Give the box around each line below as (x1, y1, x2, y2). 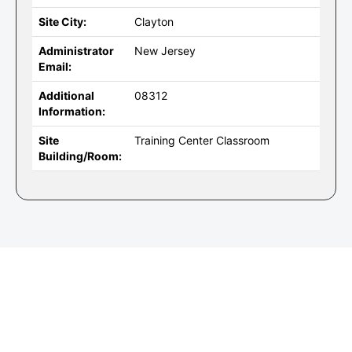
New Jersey (134, 44, 196, 57)
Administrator (38, 44, 114, 57)
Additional (38, 89, 94, 102)
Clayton (134, 15, 174, 28)
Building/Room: (38, 149, 122, 163)
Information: (38, 104, 105, 118)
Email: (38, 60, 71, 73)
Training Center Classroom (134, 134, 269, 147)
